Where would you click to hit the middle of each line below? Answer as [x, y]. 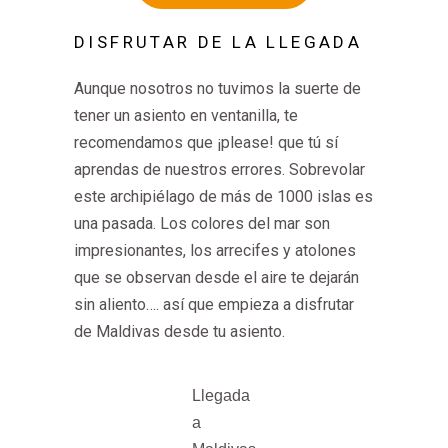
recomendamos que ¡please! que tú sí [206, 142]
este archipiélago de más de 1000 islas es [223, 196]
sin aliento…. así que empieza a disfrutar [214, 304]
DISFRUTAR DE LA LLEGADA [218, 42]
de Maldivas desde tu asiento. [181, 331]
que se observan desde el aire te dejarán [216, 277]
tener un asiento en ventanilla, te [186, 115]
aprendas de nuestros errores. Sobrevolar [219, 169]
